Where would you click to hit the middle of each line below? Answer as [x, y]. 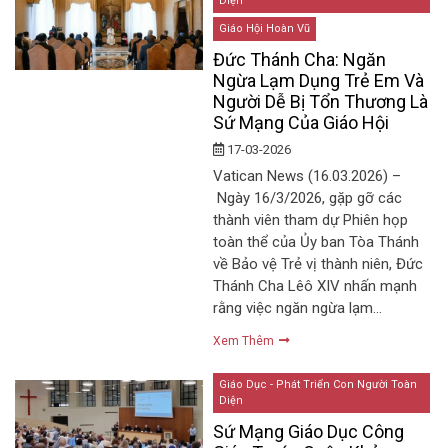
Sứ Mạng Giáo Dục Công [309, 432]
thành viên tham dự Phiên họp [311, 219]
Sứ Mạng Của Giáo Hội [301, 122]
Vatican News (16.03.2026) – [307, 175]
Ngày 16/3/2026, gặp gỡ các [308, 197]
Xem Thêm [245, 340]
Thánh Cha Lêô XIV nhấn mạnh [315, 285]
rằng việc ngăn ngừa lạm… [298, 307]
